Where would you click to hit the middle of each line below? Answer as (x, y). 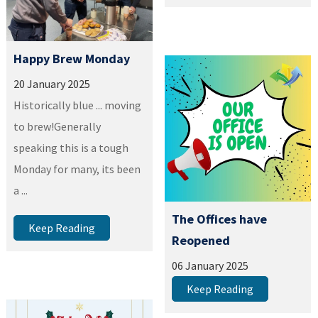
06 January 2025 (210, 266)
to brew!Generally (57, 126)
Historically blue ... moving (78, 105)
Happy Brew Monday (72, 58)
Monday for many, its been (77, 169)
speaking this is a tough (71, 147)
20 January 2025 (52, 83)
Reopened (201, 241)
